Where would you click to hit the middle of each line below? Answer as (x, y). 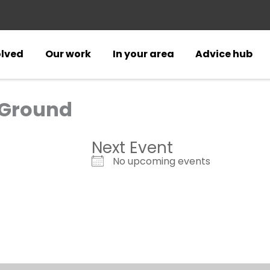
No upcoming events (162, 161)
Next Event (132, 148)
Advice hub (224, 54)
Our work (68, 54)
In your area (143, 54)
